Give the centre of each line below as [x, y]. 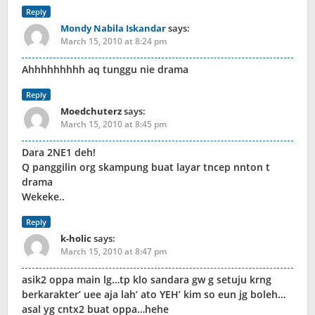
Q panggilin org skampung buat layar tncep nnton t [146, 167]
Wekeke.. [43, 197]
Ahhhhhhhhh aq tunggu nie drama [105, 70]
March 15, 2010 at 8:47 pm [114, 252]
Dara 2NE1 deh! [59, 153]
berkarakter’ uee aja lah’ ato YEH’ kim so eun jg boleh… [154, 295]
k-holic [76, 239]
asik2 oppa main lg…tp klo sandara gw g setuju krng [147, 280]
